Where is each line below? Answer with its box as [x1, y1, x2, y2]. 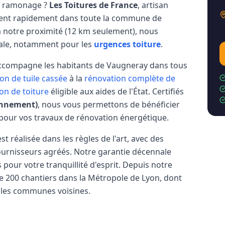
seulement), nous [90, 26, 158, 37]
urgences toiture [94, 39, 161, 50]
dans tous [148, 60, 187, 71]
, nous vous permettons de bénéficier [38, 99, 180, 110]
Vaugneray [106, 60, 148, 71]
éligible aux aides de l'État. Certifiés [51, 86, 184, 97]
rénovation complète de [84, 73, 175, 84]
